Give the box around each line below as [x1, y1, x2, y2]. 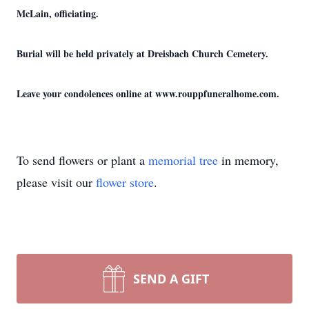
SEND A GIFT [133, 270, 209, 287]
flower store [96, 174, 154, 190]
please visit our [17, 174, 96, 190]
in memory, [218, 152, 279, 168]
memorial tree [148, 152, 218, 168]
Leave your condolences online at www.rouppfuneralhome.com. [17, 86, 279, 101]
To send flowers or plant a [17, 152, 148, 168]
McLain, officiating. [17, 6, 99, 21]
